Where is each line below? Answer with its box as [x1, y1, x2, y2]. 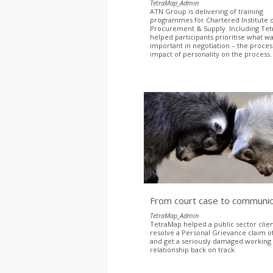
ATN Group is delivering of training [150, 6, 264, 16]
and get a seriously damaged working [150, 236, 272, 246]
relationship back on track [150, 244, 239, 254]
